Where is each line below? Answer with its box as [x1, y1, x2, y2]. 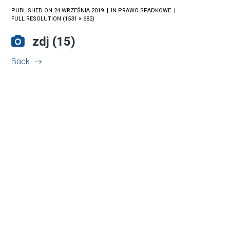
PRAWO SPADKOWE [118, 7, 171, 14]
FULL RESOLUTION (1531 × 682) [11, 15, 95, 22]
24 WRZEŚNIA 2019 [54, 7, 104, 14]
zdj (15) [32, 34, 76, 49]
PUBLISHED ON [11, 7, 54, 14]
